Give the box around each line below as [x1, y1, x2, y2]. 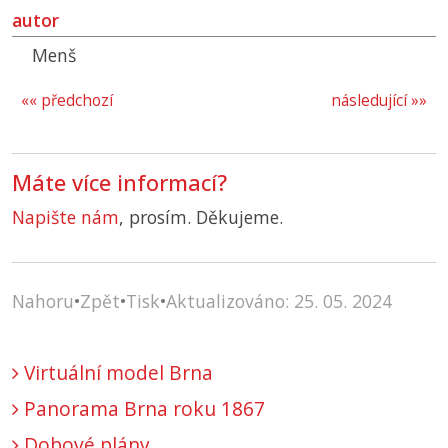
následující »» [331, 90, 427, 112]
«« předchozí [21, 90, 113, 112]
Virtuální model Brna [19, 359, 213, 387]
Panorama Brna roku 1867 [19, 395, 265, 423]
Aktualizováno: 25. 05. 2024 [166, 289, 392, 314]
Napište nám [12, 205, 119, 230]
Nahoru [12, 289, 74, 314]
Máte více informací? [12, 168, 227, 198]
